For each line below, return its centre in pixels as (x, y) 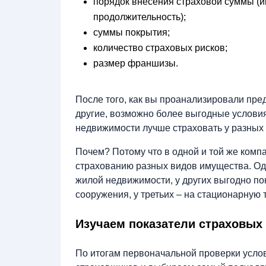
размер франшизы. (136, 64)
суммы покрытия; (132, 33)
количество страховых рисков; (160, 48)
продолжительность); (140, 17)
